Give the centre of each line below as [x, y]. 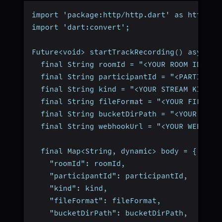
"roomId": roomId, [79, 163]
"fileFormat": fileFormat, [96, 200]
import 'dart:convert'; [81, 27]
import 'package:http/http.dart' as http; [121, 15]
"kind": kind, [70, 188]
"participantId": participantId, [110, 176]
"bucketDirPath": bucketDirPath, [110, 213]
